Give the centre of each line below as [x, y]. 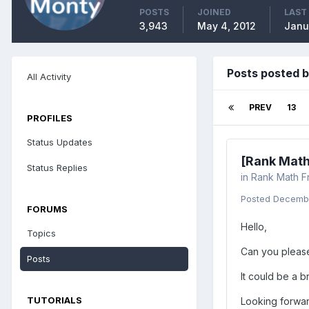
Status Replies [57, 168]
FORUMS [47, 209]
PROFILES [50, 118]
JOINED [214, 12]
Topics [41, 233]
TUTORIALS [54, 300]
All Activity [49, 77]
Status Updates [60, 142]
